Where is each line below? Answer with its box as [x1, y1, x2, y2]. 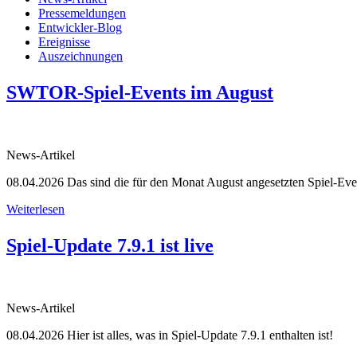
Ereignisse [38, 34, 90, 49]
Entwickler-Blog [38, 20, 122, 34]
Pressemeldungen [38, 6, 126, 20]
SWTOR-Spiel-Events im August [6, 81, 273, 103]
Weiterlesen [6, 202, 65, 216]
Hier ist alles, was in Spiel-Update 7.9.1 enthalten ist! [64, 328, 333, 342]
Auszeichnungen [38, 49, 123, 63]
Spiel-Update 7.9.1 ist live [6, 234, 214, 256]
